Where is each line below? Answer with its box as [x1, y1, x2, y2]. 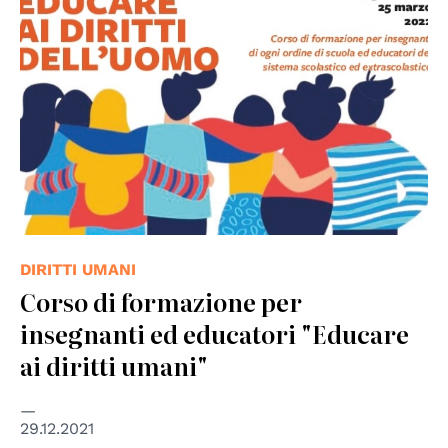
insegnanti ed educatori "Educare [20, 316, 409, 352]
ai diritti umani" [20, 348, 208, 384]
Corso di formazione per [20, 284, 302, 320]
